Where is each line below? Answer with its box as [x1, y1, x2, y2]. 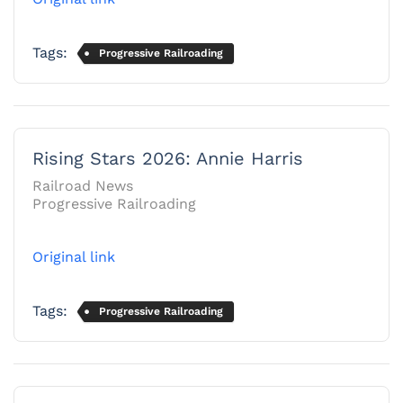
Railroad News [32, 176, 133, 194]
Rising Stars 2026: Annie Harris [32, 147, 303, 169]
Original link [32, 247, 115, 265]
